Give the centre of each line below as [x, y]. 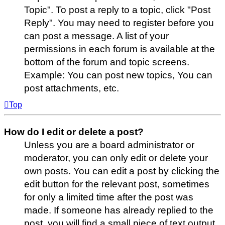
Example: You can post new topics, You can [118, 75]
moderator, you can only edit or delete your [116, 158]
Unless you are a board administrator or [109, 145]
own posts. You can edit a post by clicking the [122, 171]
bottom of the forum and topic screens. [107, 62]
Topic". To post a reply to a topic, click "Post [117, 10]
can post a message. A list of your [96, 36]
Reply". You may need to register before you [119, 23]
